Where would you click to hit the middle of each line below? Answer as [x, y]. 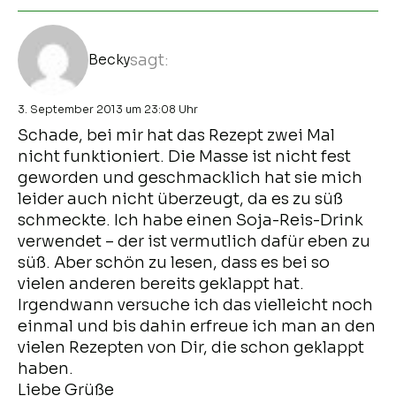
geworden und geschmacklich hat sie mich [190, 177]
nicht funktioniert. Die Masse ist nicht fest [184, 156]
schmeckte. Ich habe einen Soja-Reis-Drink [190, 220]
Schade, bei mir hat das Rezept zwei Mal [176, 135]
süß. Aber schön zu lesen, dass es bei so [174, 262]
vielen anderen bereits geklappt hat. [161, 283]
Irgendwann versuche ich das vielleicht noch [195, 305]
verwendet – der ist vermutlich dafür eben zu [194, 241]
